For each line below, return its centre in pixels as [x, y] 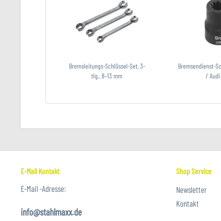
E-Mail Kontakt [40, 171]
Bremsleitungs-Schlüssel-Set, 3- [107, 66]
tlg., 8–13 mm [107, 76]
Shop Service [194, 171]
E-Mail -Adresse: [43, 188]
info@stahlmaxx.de [51, 212]
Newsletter [191, 189]
